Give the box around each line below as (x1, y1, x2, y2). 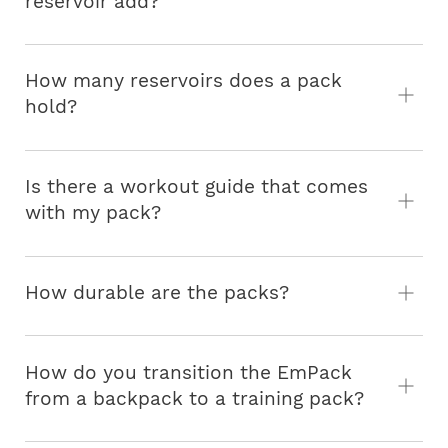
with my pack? (25, 201, 161, 225)
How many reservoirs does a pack (25, 69, 342, 93)
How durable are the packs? (25, 280, 289, 304)
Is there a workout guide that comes (25, 175, 368, 199)
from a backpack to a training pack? (25, 386, 364, 410)
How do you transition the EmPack (25, 360, 352, 384)
